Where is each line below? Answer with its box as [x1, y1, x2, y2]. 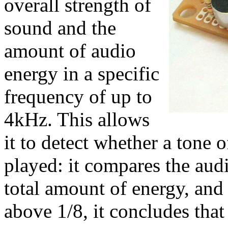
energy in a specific [4, 63, 159, 85]
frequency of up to [4, 85, 152, 108]
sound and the [4, 17, 116, 39]
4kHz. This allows [4, 108, 150, 131]
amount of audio [4, 40, 136, 62]
